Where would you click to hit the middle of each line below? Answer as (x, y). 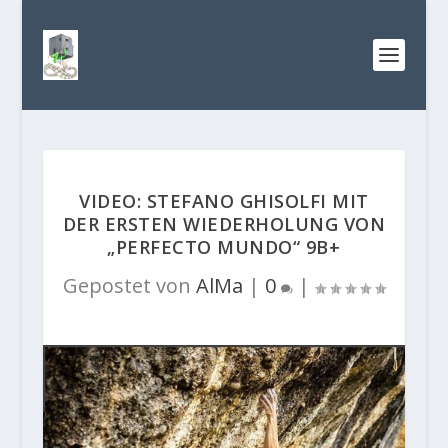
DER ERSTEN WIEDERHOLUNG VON (224, 224)
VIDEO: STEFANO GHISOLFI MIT (224, 201)
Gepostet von (129, 285)
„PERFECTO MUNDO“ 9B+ (224, 247)
